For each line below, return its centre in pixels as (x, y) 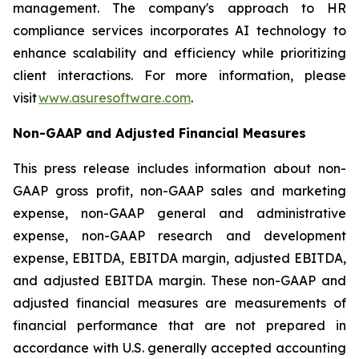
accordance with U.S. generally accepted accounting (179, 348)
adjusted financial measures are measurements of (179, 303)
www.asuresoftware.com (115, 98)
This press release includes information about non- (179, 168)
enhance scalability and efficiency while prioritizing (179, 53)
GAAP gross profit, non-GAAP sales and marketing (179, 191)
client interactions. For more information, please (179, 75)
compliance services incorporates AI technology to (179, 30)
